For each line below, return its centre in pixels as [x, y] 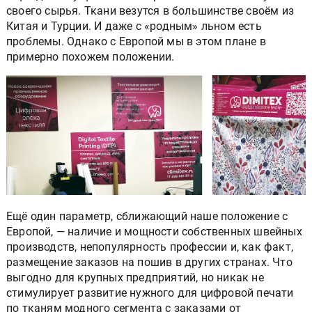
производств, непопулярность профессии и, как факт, [150, 247]
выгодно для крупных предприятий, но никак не [135, 277]
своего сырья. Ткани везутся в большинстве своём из [150, 10]
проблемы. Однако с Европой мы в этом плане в [136, 41]
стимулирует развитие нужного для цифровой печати [150, 292]
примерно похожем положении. [91, 56]
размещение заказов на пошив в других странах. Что [149, 262]
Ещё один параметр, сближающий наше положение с [147, 216]
